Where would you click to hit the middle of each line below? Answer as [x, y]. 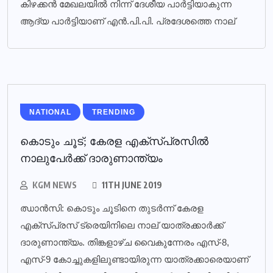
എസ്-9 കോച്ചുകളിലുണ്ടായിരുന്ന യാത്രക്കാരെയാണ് [134, 259]
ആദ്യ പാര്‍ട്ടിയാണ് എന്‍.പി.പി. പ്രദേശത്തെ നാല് [128, 21]
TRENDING [114, 112]
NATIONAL [50, 112]
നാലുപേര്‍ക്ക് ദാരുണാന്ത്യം [91, 158]
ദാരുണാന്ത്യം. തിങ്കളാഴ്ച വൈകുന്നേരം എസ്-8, [125, 242]
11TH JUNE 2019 [131, 185]
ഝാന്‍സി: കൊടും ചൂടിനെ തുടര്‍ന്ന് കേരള [112, 208]
